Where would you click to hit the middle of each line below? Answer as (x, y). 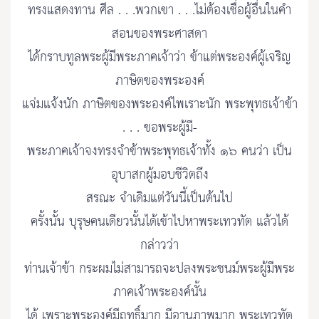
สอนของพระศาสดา (159, 34)
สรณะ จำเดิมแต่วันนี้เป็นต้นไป (159, 199)
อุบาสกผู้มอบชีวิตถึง (159, 175)
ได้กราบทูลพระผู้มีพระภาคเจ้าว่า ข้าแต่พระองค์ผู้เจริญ (159, 58)
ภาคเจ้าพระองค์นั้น (159, 293)
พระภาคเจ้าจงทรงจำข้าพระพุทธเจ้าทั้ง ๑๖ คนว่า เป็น (159, 152)
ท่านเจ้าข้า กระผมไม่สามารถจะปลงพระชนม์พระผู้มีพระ (159, 269)
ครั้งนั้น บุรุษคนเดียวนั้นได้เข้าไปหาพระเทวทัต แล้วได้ (159, 222)
